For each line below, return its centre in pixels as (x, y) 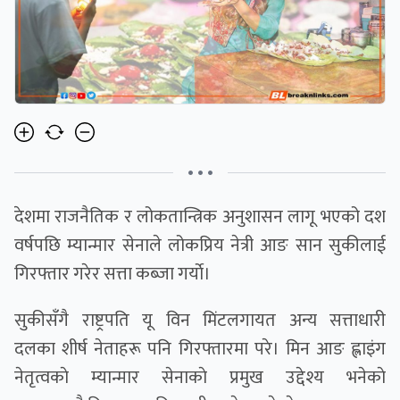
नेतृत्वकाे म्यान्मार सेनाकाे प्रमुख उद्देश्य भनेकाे (200, 378)
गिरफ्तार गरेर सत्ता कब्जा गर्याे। (112, 275)
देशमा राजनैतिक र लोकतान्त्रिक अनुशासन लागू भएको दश (200, 217)
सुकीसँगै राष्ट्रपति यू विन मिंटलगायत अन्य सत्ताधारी (200, 321)
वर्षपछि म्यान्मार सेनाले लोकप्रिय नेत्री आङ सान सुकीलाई (200, 246)
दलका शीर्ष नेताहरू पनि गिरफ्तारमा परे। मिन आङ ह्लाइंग (200, 350)
